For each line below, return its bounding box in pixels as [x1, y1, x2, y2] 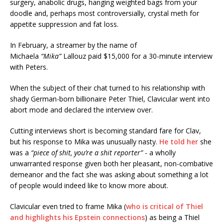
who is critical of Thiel [126, 202, 203, 212]
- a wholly [143, 148, 176, 158]
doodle [10, 8, 32, 18]
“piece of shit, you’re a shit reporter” [31, 148, 143, 158]
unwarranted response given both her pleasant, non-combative [10, 159, 213, 169]
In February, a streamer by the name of [10, 40, 137, 50]
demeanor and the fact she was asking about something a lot [10, 170, 209, 180]
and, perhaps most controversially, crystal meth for [34, 8, 199, 18]
